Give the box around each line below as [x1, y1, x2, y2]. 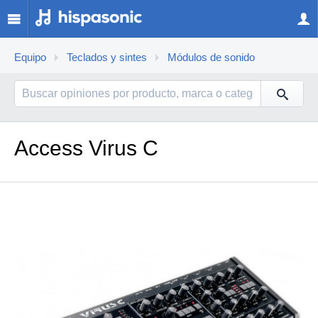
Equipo [14, 52, 46, 63]
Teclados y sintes [67, 52, 147, 63]
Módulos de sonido [168, 52, 255, 63]
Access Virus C [14, 136, 158, 160]
